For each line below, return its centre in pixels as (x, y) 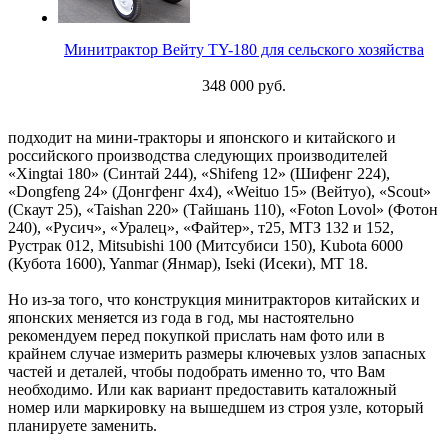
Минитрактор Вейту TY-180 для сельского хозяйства (244, 50)
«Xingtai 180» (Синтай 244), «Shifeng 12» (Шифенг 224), (199, 174)
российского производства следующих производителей (198, 156)
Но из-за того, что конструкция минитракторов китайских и (214, 300)
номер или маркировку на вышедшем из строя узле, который (216, 408)
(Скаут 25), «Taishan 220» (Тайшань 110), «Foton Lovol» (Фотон (223, 210)
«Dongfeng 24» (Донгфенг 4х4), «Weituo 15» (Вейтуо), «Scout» (219, 192)
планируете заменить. (82, 426)
